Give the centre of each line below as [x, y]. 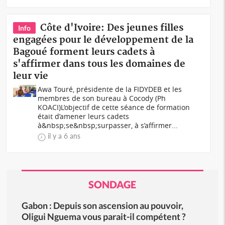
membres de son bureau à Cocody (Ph [102, 98]
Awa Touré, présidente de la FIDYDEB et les [110, 89]
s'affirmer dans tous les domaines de [99, 64]
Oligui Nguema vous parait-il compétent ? [103, 216]
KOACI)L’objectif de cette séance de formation [114, 107]
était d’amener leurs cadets [84, 116]
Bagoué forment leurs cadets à [84, 52]
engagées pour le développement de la [103, 40]
